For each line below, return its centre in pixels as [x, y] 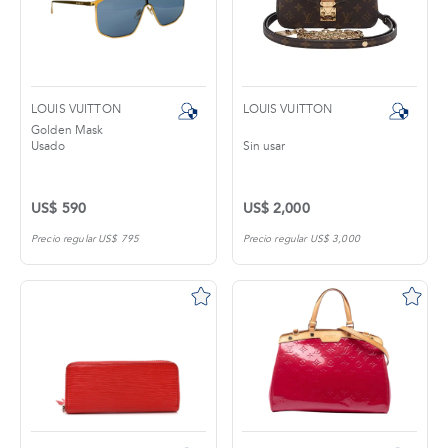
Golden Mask [67, 130]
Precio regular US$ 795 [85, 239]
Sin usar [264, 146]
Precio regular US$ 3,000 [301, 239]
